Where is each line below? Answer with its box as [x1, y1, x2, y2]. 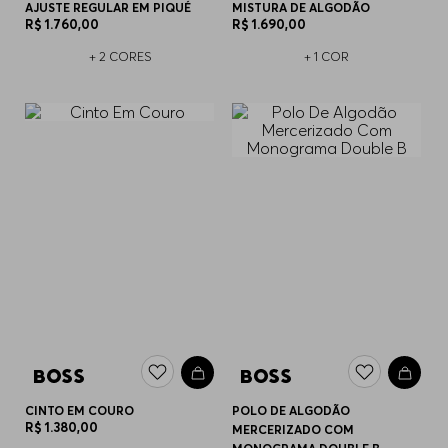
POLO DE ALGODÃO [232, 402, 351, 418]
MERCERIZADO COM [232, 421, 355, 437]
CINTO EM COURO [25, 402, 135, 418]
